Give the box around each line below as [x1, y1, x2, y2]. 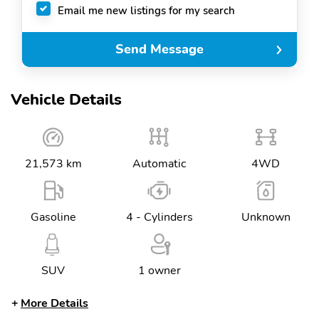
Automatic [132, 156, 187, 172]
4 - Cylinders [125, 209, 193, 225]
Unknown [241, 209, 291, 225]
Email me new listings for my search [58, 3, 235, 18]
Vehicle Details [11, 89, 122, 110]
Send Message [115, 41, 204, 58]
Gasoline [30, 209, 76, 225]
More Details [21, 296, 88, 311]
